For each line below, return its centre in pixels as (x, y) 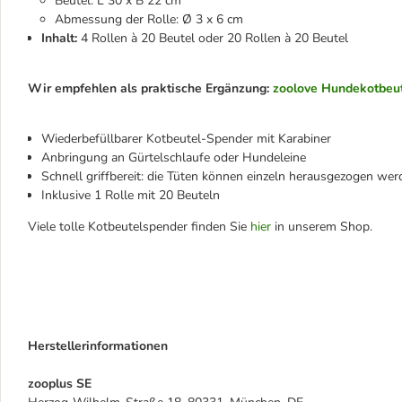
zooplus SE (60, 384)
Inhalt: (59, 38)
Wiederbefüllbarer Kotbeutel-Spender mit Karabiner (186, 139)
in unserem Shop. (322, 227)
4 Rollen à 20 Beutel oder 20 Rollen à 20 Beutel (213, 38)
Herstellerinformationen (98, 346)
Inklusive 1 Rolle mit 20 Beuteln (131, 195)
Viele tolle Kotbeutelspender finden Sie (139, 227)
